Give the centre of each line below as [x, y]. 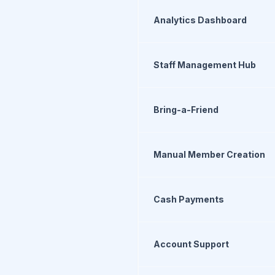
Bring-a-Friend [186, 110]
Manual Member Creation [209, 154]
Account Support [191, 244]
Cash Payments [189, 199]
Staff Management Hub [205, 65]
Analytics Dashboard [200, 20]
